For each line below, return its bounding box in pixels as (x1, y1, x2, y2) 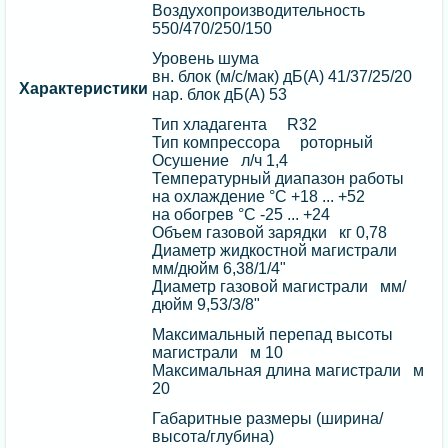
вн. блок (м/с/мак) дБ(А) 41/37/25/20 (152, 67, 413, 85)
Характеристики (19, 79, 149, 97)
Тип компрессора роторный (152, 133, 374, 151)
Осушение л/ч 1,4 (152, 151, 289, 169)
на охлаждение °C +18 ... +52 (152, 187, 366, 205)
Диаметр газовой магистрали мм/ (152, 277, 407, 295)
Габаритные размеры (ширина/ (152, 409, 384, 427)
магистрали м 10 (152, 343, 284, 361)
